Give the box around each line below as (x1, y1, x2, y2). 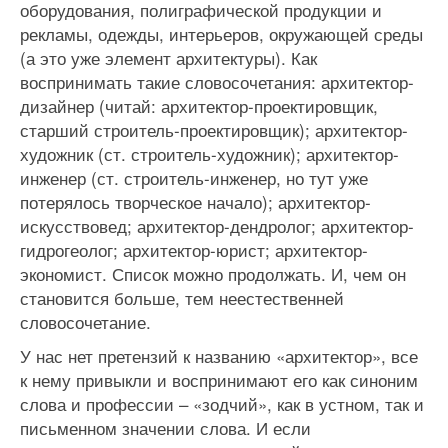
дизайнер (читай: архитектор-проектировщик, (20, 93, 378, 118)
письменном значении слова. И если (20, 415, 311, 440)
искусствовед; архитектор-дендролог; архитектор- (20, 213, 414, 238)
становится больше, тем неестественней (20, 285, 344, 310)
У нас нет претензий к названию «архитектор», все (20, 343, 418, 368)
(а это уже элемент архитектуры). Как (20, 45, 317, 70)
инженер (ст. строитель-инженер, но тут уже (20, 165, 368, 190)
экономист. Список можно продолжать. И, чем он (20, 261, 406, 286)
